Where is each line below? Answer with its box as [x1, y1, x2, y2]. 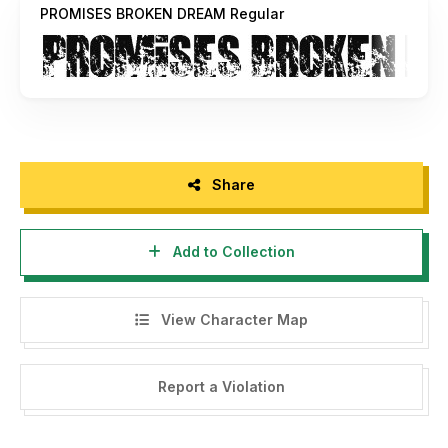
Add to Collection [168, 243, 295, 261]
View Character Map [156, 310, 308, 328]
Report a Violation [157, 378, 285, 396]
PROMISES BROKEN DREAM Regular [40, 4, 284, 22]
